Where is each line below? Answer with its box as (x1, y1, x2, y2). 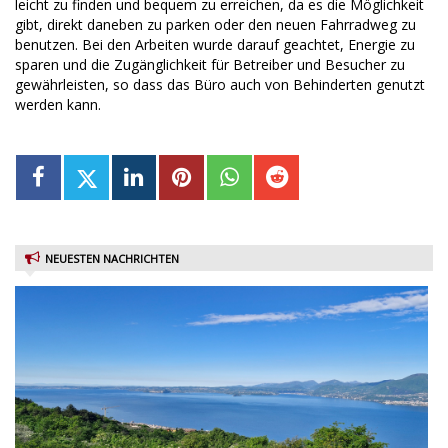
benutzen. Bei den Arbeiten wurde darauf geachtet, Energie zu (15, 34, 415, 54)
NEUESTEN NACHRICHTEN (45, 250, 179, 266)
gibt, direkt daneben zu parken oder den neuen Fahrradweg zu (15, 14, 416, 34)
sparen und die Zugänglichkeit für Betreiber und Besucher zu (15, 54, 405, 74)
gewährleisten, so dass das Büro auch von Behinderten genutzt (15, 74, 425, 94)
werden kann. (15, 94, 101, 114)
